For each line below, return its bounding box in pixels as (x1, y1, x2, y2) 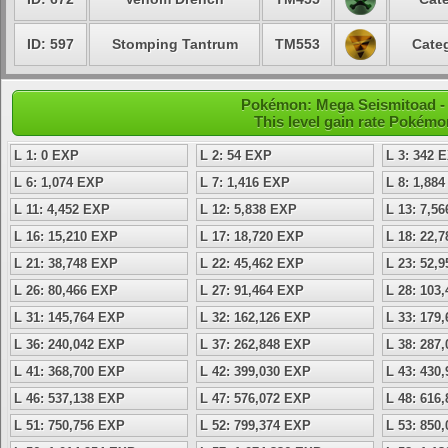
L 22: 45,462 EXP (200, 256, 304, 271)
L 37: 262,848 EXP (200, 337, 311, 352)
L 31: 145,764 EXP (14, 310, 125, 325)
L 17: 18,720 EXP (200, 229, 304, 244)
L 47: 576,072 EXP (200, 391, 311, 406)
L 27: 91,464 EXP (200, 283, 304, 298)
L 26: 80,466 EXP (14, 283, 118, 298)
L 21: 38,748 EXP (14, 256, 118, 271)
